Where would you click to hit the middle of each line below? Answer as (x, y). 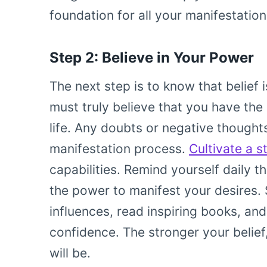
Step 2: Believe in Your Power (152, 58)
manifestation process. (119, 149)
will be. (70, 253)
